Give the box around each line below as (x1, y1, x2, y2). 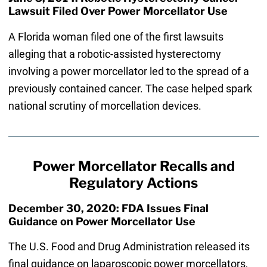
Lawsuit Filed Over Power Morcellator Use (8, 5, 228, 18)
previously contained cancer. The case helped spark (8, 82, 252, 95)
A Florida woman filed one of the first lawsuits (8, 30, 223, 43)
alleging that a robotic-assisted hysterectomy (8, 47, 221, 60)
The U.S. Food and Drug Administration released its (8, 240, 250, 253)
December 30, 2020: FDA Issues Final (8, 201, 209, 215)
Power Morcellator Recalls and (32, 157, 235, 175)
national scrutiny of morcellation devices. (8, 99, 201, 112)
